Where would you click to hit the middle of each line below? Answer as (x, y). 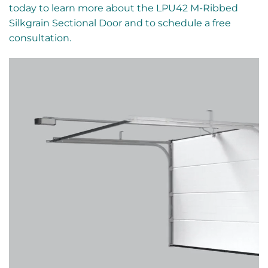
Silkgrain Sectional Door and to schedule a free (120, 23)
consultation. (40, 38)
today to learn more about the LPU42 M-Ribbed (124, 8)
